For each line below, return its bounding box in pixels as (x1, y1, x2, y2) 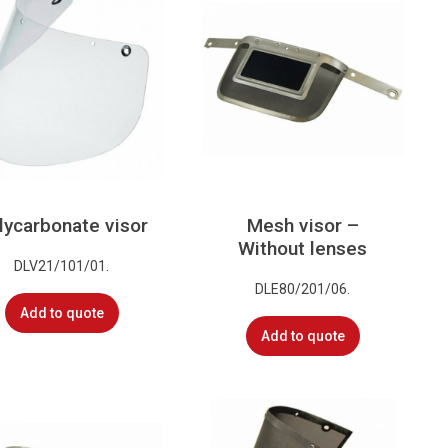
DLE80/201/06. (255, 280, 351, 297)
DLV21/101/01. (14, 257, 110, 274)
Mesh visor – (246, 214, 359, 238)
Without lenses (238, 237, 368, 261)
